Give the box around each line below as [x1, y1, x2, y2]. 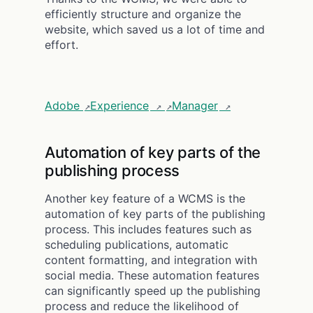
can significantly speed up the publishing [45, 283, 261, 298]
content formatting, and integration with [45, 252, 257, 267]
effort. [45, 37, 78, 52]
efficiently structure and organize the [45, 6, 241, 21]
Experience [90, 98, 149, 112]
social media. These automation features [45, 268, 259, 282]
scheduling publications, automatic [45, 237, 228, 252]
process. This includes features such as [45, 221, 252, 236]
